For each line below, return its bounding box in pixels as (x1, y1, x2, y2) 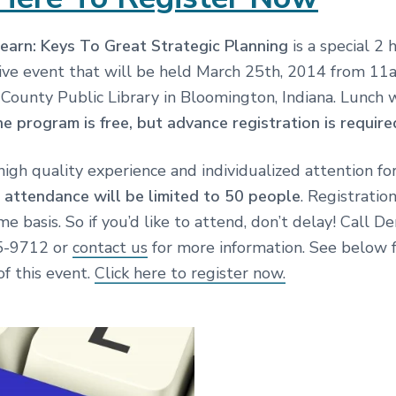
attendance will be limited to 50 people (4, 186, 301, 208)
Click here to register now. (95, 263, 286, 285)
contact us (72, 237, 148, 259)
